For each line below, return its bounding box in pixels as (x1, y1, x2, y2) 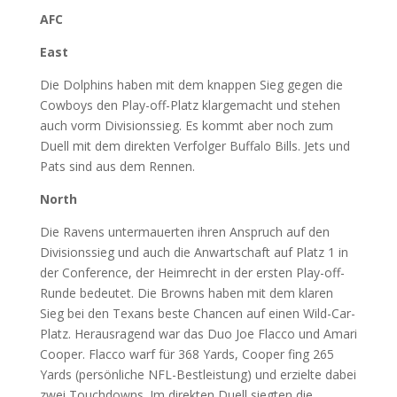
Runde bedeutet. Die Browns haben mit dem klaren (39, 284, 333, 301)
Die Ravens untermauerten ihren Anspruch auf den (39, 223, 330, 240)
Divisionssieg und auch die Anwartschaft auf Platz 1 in (39, 244, 348, 261)
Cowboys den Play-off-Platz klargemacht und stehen (39, 97, 340, 113)
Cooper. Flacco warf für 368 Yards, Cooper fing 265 (39, 346, 334, 362)
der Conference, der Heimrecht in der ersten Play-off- (39, 264, 345, 281)
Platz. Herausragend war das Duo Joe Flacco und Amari (39, 325, 357, 342)
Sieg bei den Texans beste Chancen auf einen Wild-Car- (39, 305, 355, 322)
